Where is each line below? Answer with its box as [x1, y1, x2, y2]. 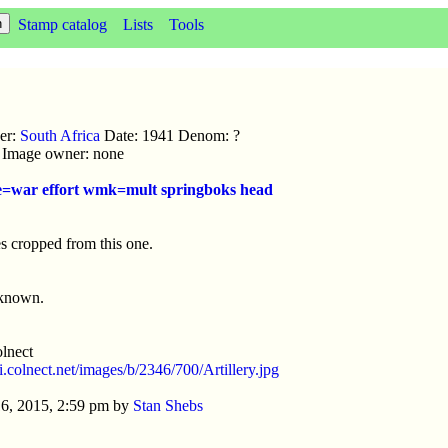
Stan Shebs [133, 396, 203, 414]
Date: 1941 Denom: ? [100, 126, 240, 144]
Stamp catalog [18, 16, 107, 33]
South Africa [20, 126, 100, 144]
